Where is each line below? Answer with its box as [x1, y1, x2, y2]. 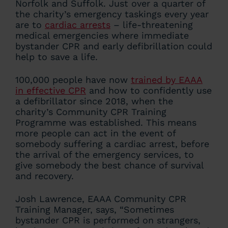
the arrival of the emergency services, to [15, 149, 194, 160]
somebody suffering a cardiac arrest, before [15, 138, 209, 149]
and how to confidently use [86, 85, 212, 96]
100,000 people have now [15, 74, 131, 85]
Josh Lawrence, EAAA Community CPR [15, 193, 186, 204]
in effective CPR [15, 85, 86, 96]
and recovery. [15, 170, 74, 181]
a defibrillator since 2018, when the [15, 96, 173, 106]
